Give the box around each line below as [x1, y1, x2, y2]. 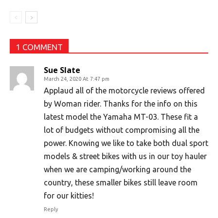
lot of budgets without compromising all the [44, 126, 200, 134]
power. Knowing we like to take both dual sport [44, 139, 208, 147]
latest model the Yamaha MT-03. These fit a [44, 112, 198, 121]
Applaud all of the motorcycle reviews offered [44, 86, 205, 95]
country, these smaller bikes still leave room [44, 178, 198, 187]
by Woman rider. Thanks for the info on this [44, 99, 198, 108]
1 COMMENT [16, 42, 63, 52]
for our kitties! [44, 191, 94, 200]
